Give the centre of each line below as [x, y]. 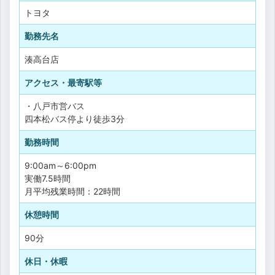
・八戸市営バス [55, 106]
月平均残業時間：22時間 [72, 191]
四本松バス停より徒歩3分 [75, 118]
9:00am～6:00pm [60, 165]
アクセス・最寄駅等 [63, 82]
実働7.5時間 [48, 178]
